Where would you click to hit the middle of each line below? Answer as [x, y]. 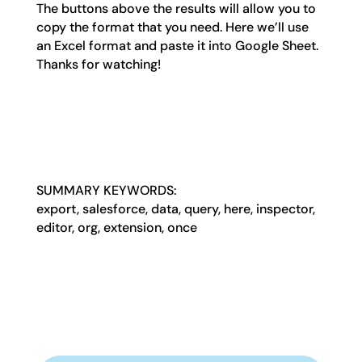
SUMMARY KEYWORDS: [106, 190]
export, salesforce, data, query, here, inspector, [175, 208]
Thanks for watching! [98, 64]
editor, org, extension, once [116, 227]
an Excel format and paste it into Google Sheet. [177, 45]
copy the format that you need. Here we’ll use [172, 27]
